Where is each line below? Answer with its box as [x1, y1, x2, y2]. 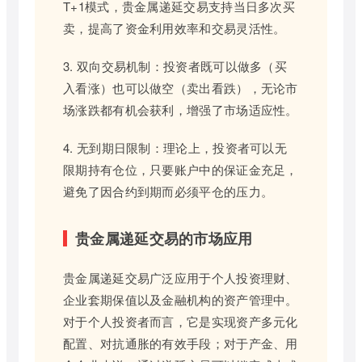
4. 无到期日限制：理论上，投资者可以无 [63, 138, 288, 156]
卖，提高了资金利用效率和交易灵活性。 [63, 19, 286, 36]
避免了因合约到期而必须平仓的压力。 [63, 182, 274, 200]
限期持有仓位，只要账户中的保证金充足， [63, 160, 298, 178]
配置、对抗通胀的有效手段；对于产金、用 [63, 334, 298, 351]
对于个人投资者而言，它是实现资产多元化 [63, 312, 298, 330]
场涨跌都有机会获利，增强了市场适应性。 [63, 100, 298, 118]
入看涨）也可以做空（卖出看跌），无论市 [63, 78, 298, 96]
